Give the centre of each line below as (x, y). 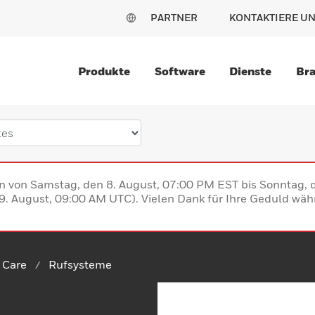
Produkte (104, 71)
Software (180, 71)
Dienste (251, 71)
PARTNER (174, 17)
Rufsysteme (80, 264)
